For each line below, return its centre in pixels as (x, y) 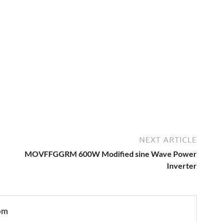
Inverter (182, 166)
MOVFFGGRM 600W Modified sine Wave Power (111, 154)
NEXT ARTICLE (168, 140)
